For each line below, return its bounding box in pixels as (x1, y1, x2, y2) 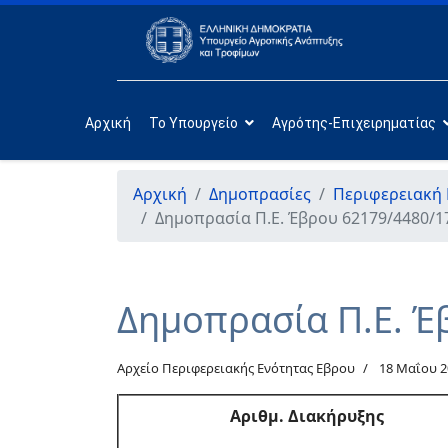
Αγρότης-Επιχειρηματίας (271, 114, 436, 131)
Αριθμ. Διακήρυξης (230, 405, 384, 427)
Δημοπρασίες (209, 183, 311, 205)
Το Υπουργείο (148, 114, 238, 131)
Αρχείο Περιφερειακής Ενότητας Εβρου (117, 359, 355, 377)
